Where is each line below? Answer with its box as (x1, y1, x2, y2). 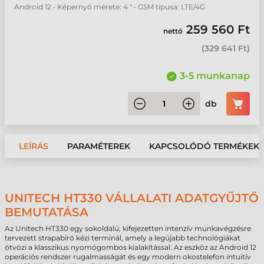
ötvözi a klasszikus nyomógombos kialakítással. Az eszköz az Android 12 (5, 243, 256, 252)
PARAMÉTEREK (67, 141, 130, 151)
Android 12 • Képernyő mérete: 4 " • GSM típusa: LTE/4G (14, 2, 205, 11)
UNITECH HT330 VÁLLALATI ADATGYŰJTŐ (5, 191, 259, 205)
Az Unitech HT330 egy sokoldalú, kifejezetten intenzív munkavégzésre (5, 224, 251, 233)
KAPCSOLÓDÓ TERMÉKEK (149, 141, 259, 151)
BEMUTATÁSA (5, 205, 88, 219)
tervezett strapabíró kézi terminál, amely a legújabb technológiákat (5, 233, 240, 242)
